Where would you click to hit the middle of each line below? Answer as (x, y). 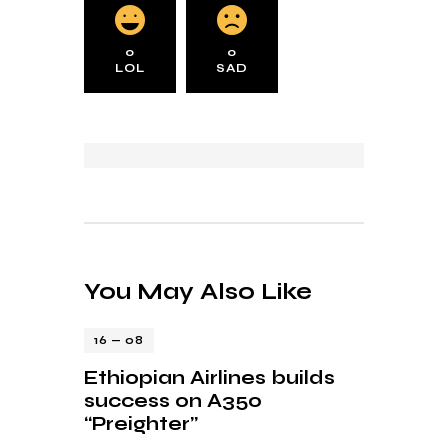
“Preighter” (141, 424)
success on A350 (173, 401)
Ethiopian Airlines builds (209, 378)
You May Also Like (198, 290)
